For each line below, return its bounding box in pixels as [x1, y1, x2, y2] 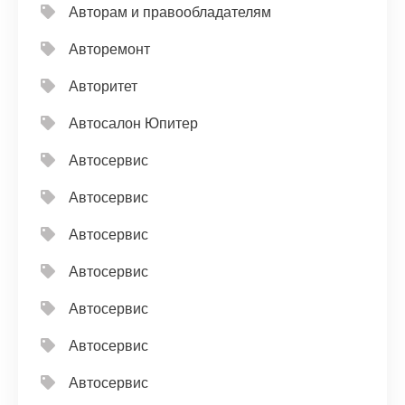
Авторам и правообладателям [69, 5, 271, 20]
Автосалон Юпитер [69, 116, 198, 131]
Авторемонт [69, 42, 150, 57]
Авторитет [69, 79, 137, 94]
